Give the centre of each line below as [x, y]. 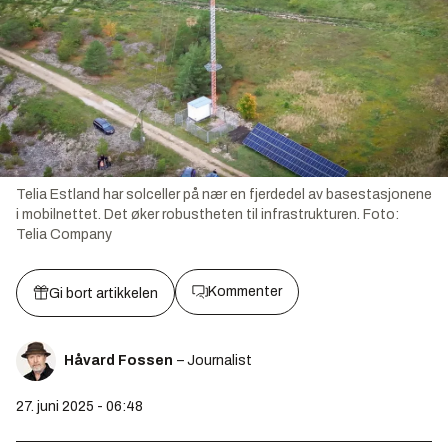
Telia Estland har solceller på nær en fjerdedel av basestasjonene [224, 195]
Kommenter [245, 292]
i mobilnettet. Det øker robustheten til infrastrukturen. [188, 215]
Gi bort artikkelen [103, 294]
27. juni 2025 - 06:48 [79, 407]
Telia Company [64, 235]
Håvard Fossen [118, 361]
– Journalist [214, 361]
